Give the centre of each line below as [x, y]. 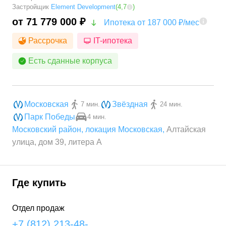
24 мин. [171, 104]
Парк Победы [50, 117]
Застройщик [32, 7]
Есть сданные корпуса [70, 61]
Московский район [47, 130]
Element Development [83, 7]
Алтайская [186, 130]
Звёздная [130, 104]
